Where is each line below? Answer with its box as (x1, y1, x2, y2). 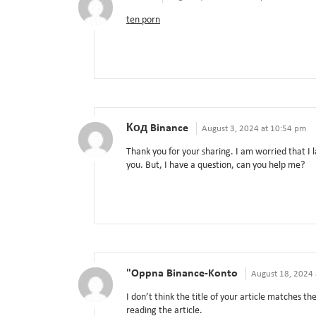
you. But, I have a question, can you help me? (126, 160, 305, 171)
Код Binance (126, 123, 188, 135)
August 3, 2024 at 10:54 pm (202, 124, 306, 134)
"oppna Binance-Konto (126, 268, 238, 280)
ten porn (126, 15, 160, 26)
